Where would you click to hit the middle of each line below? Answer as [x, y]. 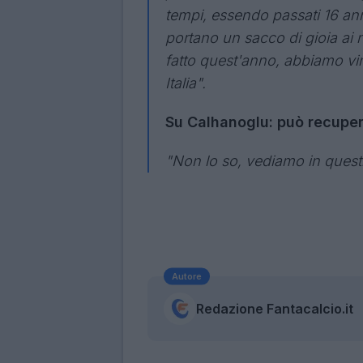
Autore [187, 276]
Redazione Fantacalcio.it [275, 308]
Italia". [186, 83]
